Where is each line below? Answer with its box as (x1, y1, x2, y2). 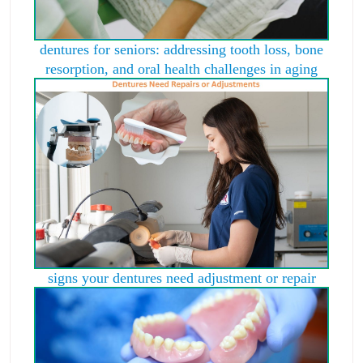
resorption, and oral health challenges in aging (45, 62, 318, 77)
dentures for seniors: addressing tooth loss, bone (40, 42, 323, 58)
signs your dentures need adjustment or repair (47, 270, 316, 285)
